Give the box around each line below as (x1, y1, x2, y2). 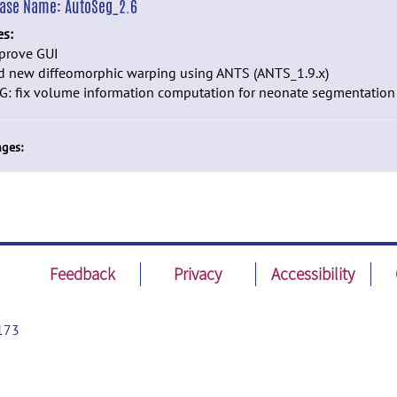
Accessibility (271, 263, 355, 284)
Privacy (174, 263, 222, 284)
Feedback (50, 263, 116, 284)
